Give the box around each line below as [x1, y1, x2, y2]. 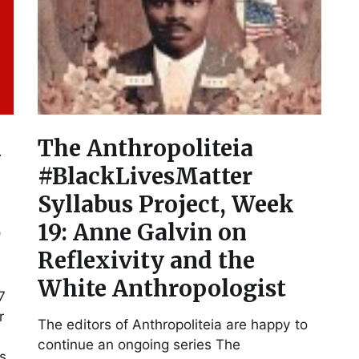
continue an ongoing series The [38, 335, 241, 353]
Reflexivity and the [38, 245, 256, 275]
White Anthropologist [38, 273, 287, 303]
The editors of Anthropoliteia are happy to [38, 315, 309, 333]
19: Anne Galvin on [38, 217, 248, 247]
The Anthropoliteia [38, 133, 254, 163]
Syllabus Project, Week [38, 189, 295, 219]
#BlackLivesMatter [38, 161, 253, 191]
